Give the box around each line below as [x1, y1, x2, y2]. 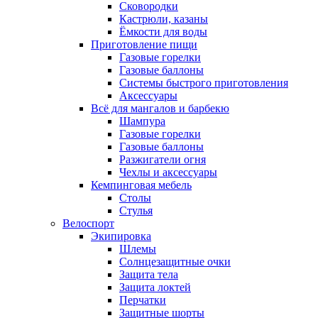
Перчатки [119, 293, 166, 306]
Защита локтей [119, 280, 191, 293]
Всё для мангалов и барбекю [91, 102, 229, 114]
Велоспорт [62, 216, 114, 229]
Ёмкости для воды [119, 25, 207, 38]
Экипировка [91, 229, 151, 242]
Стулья [119, 204, 153, 216]
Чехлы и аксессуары [119, 165, 217, 178]
